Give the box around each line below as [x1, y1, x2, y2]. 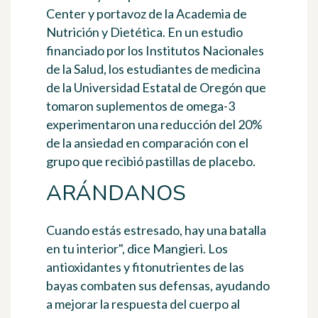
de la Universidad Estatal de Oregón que [46, 79, 266, 96]
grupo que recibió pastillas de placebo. [46, 153, 256, 170]
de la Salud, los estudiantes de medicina [46, 61, 261, 77]
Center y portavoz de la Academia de [46, 6, 247, 22]
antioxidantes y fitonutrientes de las [46, 259, 244, 275]
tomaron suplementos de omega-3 [46, 98, 235, 114]
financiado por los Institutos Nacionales [46, 43, 264, 59]
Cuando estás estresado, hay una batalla [46, 222, 266, 238]
